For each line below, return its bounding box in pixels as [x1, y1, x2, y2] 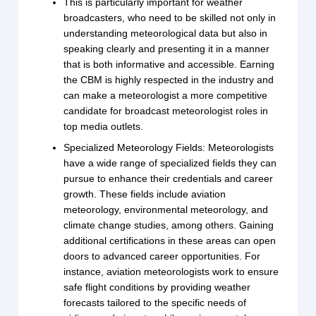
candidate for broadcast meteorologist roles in [63, 105, 269, 117]
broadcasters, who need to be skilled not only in [63, 12, 276, 24]
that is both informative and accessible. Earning [63, 59, 275, 71]
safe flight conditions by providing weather [63, 281, 251, 293]
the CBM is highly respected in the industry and [63, 74, 274, 86]
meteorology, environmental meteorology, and [63, 204, 269, 216]
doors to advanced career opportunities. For [63, 250, 261, 262]
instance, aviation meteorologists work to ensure [63, 266, 279, 278]
